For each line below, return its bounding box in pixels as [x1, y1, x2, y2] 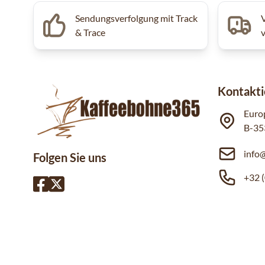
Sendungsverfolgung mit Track [75, 12, 198, 24]
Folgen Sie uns [33, 150, 106, 164]
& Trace [75, 27, 106, 38]
